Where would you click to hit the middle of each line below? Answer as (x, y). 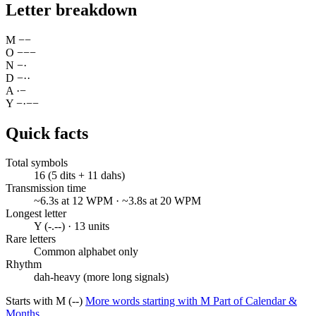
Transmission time (46, 188)
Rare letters (31, 239)
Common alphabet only (86, 252)
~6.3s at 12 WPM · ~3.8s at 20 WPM (117, 201)
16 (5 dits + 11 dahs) (79, 176)
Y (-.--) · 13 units (72, 226)
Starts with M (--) (45, 301)
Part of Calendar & (255, 301)
